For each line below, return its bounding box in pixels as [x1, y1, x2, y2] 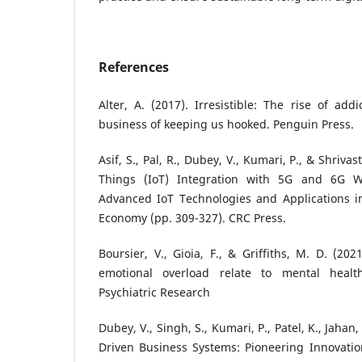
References [99, 57, 169, 76]
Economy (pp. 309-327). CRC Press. [99, 209, 286, 225]
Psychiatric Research [99, 284, 210, 300]
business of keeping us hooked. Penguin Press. [99, 116, 354, 132]
